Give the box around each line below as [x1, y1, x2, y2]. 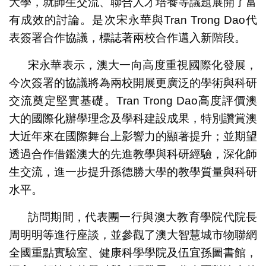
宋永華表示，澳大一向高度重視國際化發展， [27, 58, 258, 71]
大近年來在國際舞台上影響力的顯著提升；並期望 [8, 129, 258, 142]
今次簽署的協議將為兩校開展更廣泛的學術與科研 [8, 76, 258, 89]
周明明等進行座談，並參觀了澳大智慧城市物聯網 [8, 228, 258, 241]
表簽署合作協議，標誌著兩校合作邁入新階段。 [8, 31, 246, 44]
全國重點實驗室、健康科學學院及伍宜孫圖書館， [8, 246, 258, 259]
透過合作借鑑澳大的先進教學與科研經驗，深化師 [8, 147, 258, 160]
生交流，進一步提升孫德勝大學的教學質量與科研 [8, 165, 258, 178]
